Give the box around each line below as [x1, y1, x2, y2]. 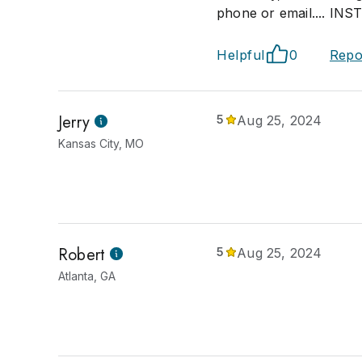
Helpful [217, 47, 265, 63]
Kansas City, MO [58, 137, 144, 150]
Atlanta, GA [58, 269, 116, 283]
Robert [58, 243, 106, 267]
